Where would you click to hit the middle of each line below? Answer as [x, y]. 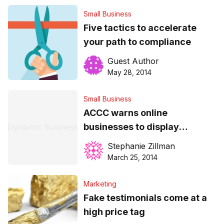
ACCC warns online [125, 113]
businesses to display [131, 127]
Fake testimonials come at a [145, 198]
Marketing [100, 184]
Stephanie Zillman [141, 146]
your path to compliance [137, 42]
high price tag [114, 212]
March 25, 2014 [132, 157]
